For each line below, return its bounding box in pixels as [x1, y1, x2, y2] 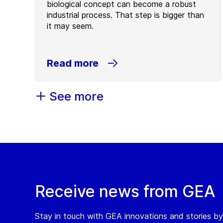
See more [49, 89, 104, 104]
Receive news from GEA [35, 181, 215, 201]
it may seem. [47, 20, 94, 31]
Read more [47, 57, 99, 69]
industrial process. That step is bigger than [47, 9, 204, 20]
